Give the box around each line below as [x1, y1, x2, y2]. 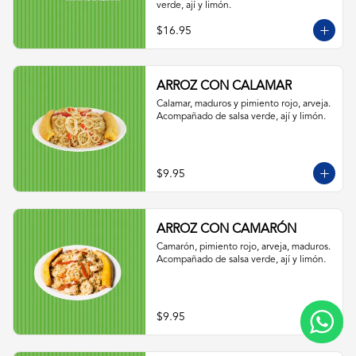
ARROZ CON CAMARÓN [156, 223, 296, 236]
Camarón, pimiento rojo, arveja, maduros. [156, 242, 331, 252]
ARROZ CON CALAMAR [156, 80, 292, 93]
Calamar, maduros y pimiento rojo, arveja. [156, 99, 331, 109]
